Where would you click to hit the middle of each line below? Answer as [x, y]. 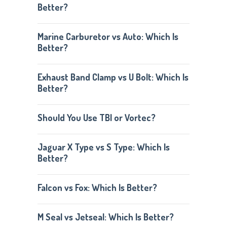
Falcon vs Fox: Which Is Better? [97, 187]
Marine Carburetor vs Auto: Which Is [108, 36]
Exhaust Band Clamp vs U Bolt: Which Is [113, 77]
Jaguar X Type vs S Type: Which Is [103, 147]
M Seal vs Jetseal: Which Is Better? [105, 217]
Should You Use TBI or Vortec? [96, 118]
